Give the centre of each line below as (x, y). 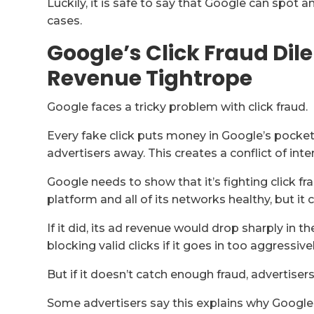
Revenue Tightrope (150, 79)
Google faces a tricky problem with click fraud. (178, 107)
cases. (65, 21)
